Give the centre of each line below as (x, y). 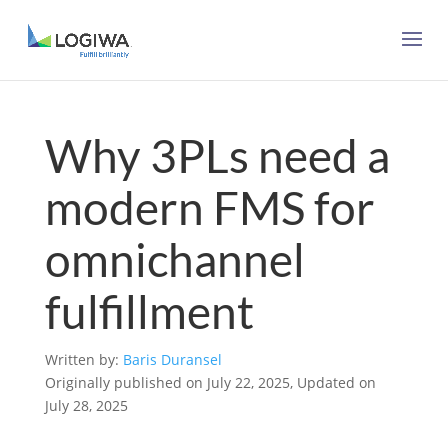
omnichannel (174, 259)
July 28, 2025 (86, 405)
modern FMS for (209, 207)
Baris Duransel (172, 359)
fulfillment (149, 311)
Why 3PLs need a (217, 155)
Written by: (83, 359)
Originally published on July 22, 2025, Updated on (210, 382)
